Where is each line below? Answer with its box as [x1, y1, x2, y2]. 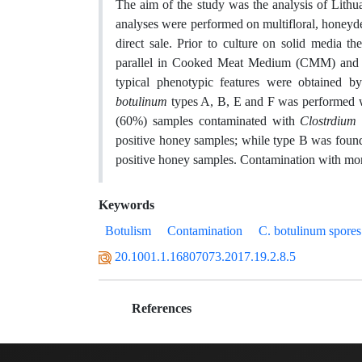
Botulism [105, 223, 151, 238]
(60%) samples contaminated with [116, 113, 301, 128]
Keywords [99, 197, 154, 213]
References [128, 301, 192, 316]
